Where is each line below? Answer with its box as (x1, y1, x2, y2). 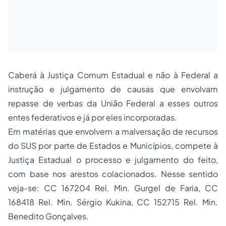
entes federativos (8, 112, 75, 123)
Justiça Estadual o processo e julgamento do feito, (8, 154, 218, 165)
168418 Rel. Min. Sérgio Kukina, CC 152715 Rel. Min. (8, 197, 218, 207)
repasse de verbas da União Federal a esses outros (8, 98, 218, 108)
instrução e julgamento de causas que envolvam (8, 84, 218, 94)
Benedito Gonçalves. (8, 211, 89, 221)
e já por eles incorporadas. (75, 112, 177, 123)
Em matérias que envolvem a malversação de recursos (8, 126, 218, 137)
